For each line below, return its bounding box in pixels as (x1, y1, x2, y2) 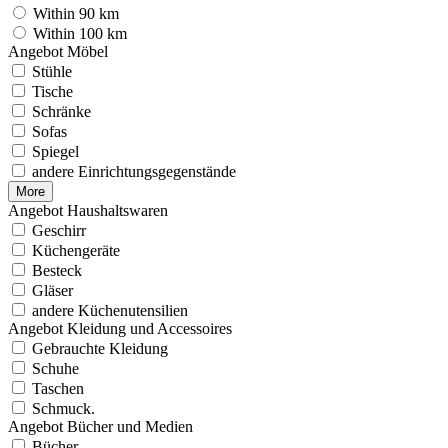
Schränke (32, 103, 91, 121)
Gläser (32, 282, 73, 300)
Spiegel (32, 143, 79, 161)
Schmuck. (32, 400, 95, 418)
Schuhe (32, 360, 79, 378)
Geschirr (32, 222, 86, 240)
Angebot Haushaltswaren (8, 202, 168, 220)
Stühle (32, 63, 72, 81)
